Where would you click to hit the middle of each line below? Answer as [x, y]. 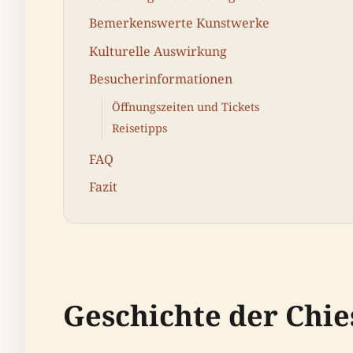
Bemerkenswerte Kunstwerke [179, 23]
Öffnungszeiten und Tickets [186, 106]
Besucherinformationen [161, 78]
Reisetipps [139, 128]
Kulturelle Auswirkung [158, 51]
